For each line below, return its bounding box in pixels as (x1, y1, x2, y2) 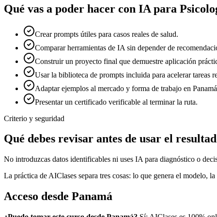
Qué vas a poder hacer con (4, 2, 139, 15)
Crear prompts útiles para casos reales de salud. (35, 30, 178, 38)
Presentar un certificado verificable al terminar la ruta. (35, 97, 198, 106)
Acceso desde (4, 190, 72, 203)
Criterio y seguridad (4, 114, 64, 123)
